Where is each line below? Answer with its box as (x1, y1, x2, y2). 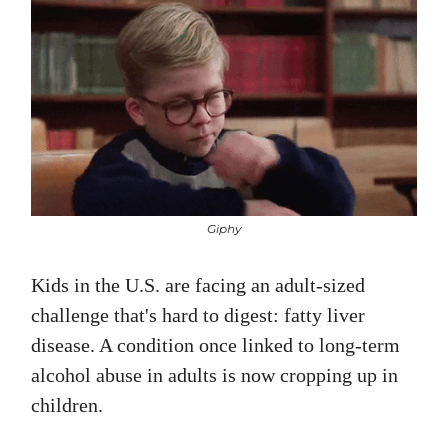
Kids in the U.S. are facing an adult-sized (31, 274, 365, 297)
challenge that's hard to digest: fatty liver (31, 304, 365, 327)
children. (31, 394, 103, 417)
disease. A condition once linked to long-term (31, 334, 400, 357)
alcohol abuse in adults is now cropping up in (31, 364, 398, 387)
